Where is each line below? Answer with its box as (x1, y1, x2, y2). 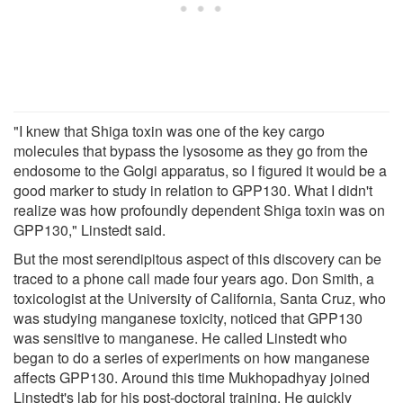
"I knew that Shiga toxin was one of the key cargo (13, 120, 325, 141)
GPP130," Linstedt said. (13, 219, 166, 240)
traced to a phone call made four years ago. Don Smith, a (13, 267, 374, 289)
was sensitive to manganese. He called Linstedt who (13, 327, 347, 348)
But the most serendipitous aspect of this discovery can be (13, 247, 381, 269)
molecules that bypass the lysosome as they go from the (13, 139, 368, 161)
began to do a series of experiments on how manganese (13, 346, 370, 368)
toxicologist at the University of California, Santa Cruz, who (13, 287, 386, 309)
